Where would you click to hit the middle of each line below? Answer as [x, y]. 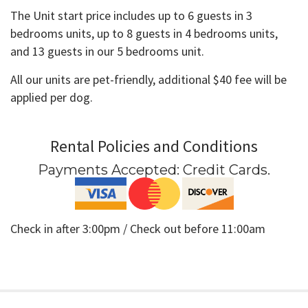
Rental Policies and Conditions [154, 146]
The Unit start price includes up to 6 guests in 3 [131, 16]
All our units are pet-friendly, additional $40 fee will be [148, 80]
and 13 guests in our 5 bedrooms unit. [107, 52]
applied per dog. [52, 98]
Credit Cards [225, 170]
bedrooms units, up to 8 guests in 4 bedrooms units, [144, 34]
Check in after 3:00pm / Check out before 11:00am [139, 229]
